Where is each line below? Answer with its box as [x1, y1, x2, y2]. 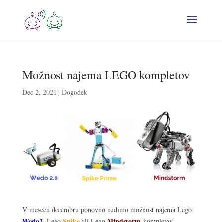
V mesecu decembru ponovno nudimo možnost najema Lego [22, 204, 192, 214]
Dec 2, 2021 [22, 87, 56, 97]
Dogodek [61, 87, 87, 97]
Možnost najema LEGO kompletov [22, 67, 190, 83]
